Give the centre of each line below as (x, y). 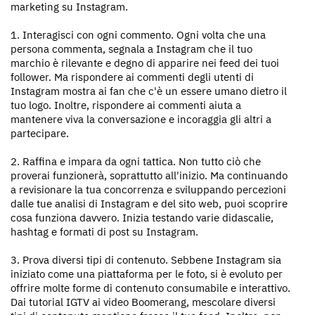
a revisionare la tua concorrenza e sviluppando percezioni (148, 189)
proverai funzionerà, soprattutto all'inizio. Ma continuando (149, 175)
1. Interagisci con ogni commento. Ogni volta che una (138, 35)
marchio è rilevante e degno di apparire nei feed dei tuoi (145, 63)
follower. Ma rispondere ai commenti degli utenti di (132, 77)
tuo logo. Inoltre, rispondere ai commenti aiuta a (126, 105)
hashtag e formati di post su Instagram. (104, 232)
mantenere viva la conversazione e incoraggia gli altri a (141, 119)
